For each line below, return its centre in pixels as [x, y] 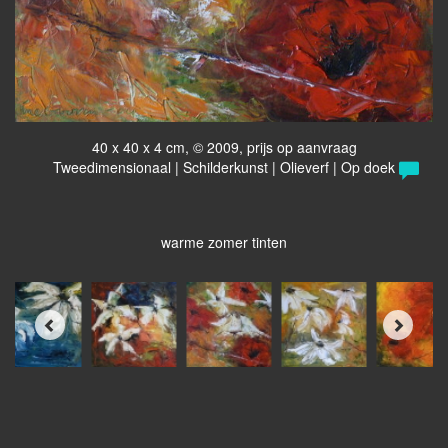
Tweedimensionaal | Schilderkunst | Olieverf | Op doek [224, 167]
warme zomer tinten [224, 242]
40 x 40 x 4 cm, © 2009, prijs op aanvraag [224, 147]
